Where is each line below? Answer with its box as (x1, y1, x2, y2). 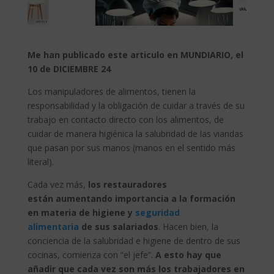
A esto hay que (155, 248, 221, 261)
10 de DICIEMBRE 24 (27, 62, 111, 75)
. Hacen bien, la (158, 220, 218, 232)
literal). (27, 155, 54, 168)
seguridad (135, 206, 180, 218)
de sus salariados (78, 220, 158, 232)
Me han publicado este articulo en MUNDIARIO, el (27, 48, 243, 61)
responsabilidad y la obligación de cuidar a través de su (27, 99, 245, 111)
